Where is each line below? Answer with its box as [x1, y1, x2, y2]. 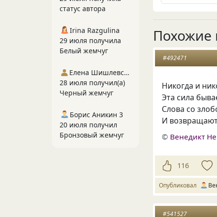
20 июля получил [60, 120, 117, 129]
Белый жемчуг [60, 46, 108, 55]
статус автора [60, 4, 106, 13]
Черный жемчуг [60, 88, 113, 97]
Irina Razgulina [70, 26, 120, 35]
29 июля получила [60, 36, 121, 45]
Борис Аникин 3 [70, 110, 123, 119]
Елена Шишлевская [124, 68, 129, 77]
